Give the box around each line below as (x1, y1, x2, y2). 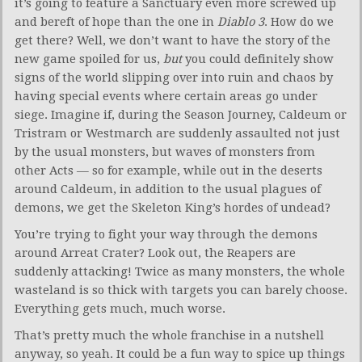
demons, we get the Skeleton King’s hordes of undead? (15, 200, 330, 215)
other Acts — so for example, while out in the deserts (15, 162, 322, 178)
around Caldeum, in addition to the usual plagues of (15, 181, 321, 196)
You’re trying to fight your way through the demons (15, 226, 318, 242)
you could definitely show (182, 51, 334, 66)
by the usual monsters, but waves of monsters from (15, 144, 315, 159)
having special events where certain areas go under (15, 88, 318, 103)
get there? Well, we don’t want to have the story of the (15, 32, 330, 48)
